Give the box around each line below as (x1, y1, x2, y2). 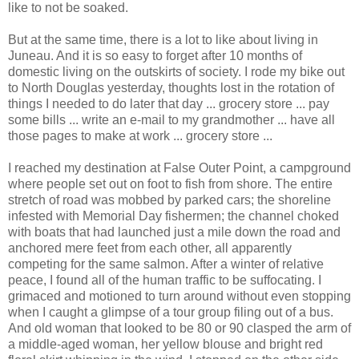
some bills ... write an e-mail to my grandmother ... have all (8, 112, 335, 127)
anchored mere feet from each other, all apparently (8, 240, 292, 255)
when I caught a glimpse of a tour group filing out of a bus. (8, 305, 333, 319)
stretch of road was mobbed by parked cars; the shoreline (8, 192, 331, 207)
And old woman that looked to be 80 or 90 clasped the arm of (8, 321, 351, 335)
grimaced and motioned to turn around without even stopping (8, 288, 351, 303)
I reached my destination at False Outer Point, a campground (8, 160, 351, 175)
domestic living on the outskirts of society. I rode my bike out (8, 64, 345, 79)
